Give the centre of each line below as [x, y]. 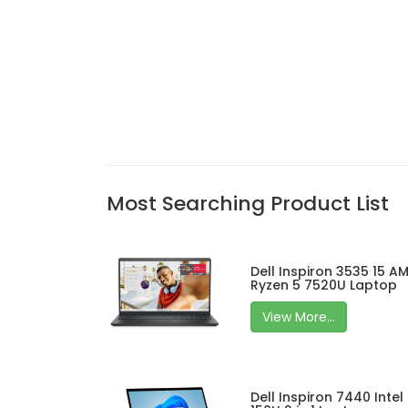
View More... [299, 317]
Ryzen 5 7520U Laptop [324, 285]
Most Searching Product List [248, 204]
